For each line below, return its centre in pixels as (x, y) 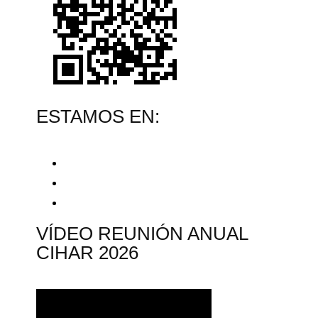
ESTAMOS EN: (98, 116)
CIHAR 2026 (88, 252)
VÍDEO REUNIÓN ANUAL (142, 233)
